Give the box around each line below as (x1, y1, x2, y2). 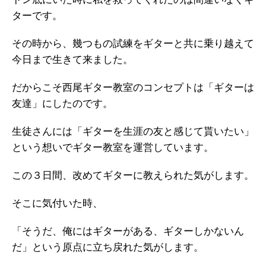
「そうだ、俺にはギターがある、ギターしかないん (12, 226, 244, 237)
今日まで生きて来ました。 (12, 54, 133, 66)
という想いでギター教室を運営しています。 (12, 142, 214, 154)
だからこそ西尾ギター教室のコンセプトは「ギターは (12, 82, 254, 94)
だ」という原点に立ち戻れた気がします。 (12, 242, 204, 254)
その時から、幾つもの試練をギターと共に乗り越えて (12, 38, 254, 50)
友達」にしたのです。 (12, 98, 113, 110)
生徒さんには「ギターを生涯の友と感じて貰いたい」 (12, 126, 254, 138)
